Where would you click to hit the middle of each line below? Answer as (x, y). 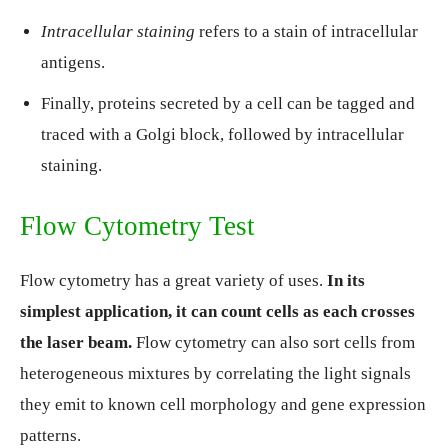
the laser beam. (76, 342)
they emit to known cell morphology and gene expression (223, 404)
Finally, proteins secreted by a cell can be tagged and (228, 103)
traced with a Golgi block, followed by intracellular (222, 134)
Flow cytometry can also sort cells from (273, 342)
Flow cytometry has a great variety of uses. (173, 280)
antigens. (73, 62)
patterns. (50, 435)
